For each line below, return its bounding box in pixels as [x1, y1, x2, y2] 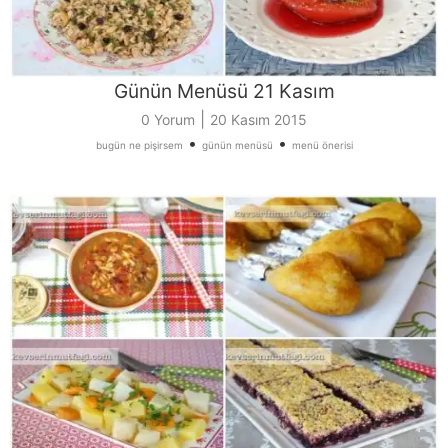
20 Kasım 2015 [210, 110, 307, 128]
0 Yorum [141, 110, 195, 128]
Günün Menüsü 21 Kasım [113, 78, 335, 103]
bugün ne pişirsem [95, 138, 183, 151]
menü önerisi [291, 138, 353, 151]
